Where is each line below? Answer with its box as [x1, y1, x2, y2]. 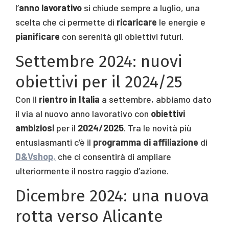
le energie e [157, 16, 205, 28]
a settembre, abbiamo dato [100, 93, 212, 105]
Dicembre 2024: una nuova [15, 186, 209, 205]
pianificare [15, 30, 60, 42]
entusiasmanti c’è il [15, 136, 93, 148]
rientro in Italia [39, 93, 100, 105]
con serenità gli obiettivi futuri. [60, 30, 184, 42]
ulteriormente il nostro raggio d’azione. [15, 165, 169, 176]
